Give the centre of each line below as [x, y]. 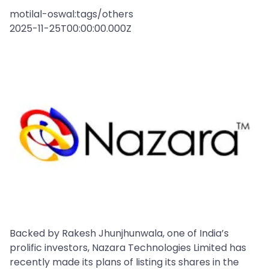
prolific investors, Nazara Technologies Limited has [128, 248]
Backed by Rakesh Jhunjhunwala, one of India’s [119, 234]
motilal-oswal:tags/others [71, 14]
